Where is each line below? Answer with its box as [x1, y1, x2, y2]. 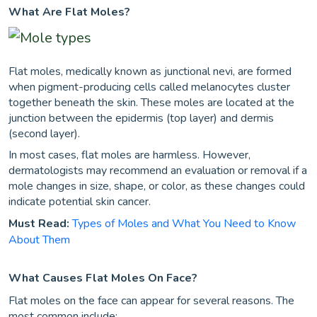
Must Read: [8, 216, 72, 231]
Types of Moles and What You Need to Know [72, 216, 296, 231]
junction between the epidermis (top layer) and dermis [8, 110, 274, 126]
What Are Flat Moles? [8, 4, 130, 20]
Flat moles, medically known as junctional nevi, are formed [8, 64, 292, 79]
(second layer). [8, 126, 80, 142]
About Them [8, 232, 70, 248]
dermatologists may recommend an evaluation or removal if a [8, 163, 307, 178]
